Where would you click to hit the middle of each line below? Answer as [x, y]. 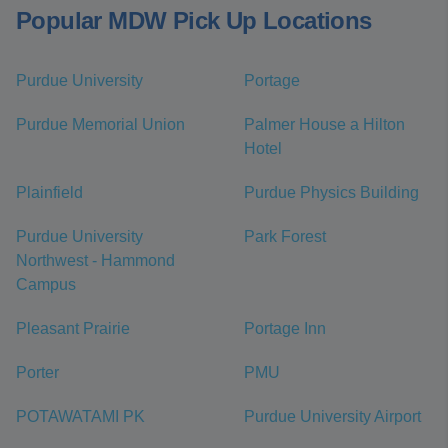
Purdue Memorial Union [100, 125]
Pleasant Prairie [73, 329]
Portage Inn [285, 329]
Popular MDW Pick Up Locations [194, 21]
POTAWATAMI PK [80, 417]
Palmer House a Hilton [324, 125]
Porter [37, 373]
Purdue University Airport [332, 417]
